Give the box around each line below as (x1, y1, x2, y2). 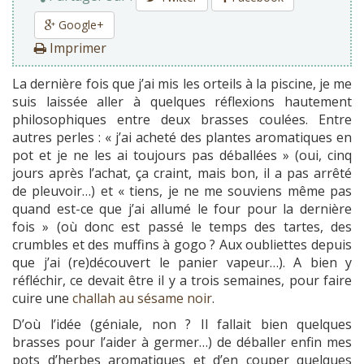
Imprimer (46, 39, 106, 58)
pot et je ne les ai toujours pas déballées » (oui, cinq (12, 146, 352, 165)
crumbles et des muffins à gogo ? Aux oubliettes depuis (12, 236, 352, 254)
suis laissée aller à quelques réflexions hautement (12, 93, 352, 111)
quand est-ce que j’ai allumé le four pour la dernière (12, 200, 352, 219)
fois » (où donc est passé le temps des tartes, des (12, 218, 352, 236)
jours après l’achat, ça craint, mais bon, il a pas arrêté (12, 164, 352, 183)
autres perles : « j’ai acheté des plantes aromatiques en (12, 128, 352, 147)
